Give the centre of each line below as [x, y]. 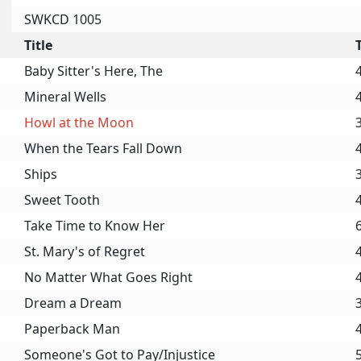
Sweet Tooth [62, 200]
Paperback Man [72, 329]
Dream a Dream [73, 303]
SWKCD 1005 [63, 20]
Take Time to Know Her [95, 226]
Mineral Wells [65, 97]
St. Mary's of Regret [85, 252]
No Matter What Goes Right [108, 278]
